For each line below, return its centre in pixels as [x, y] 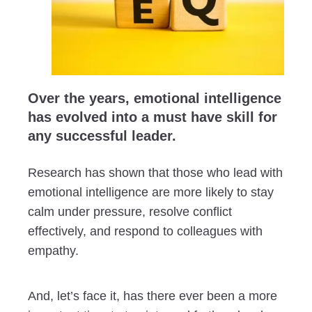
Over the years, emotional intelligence [155, 98]
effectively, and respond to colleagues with [145, 231]
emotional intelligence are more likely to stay [151, 192]
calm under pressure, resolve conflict [130, 211]
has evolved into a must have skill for [153, 117]
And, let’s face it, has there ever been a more [153, 296]
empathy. [53, 250]
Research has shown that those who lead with [155, 172]
